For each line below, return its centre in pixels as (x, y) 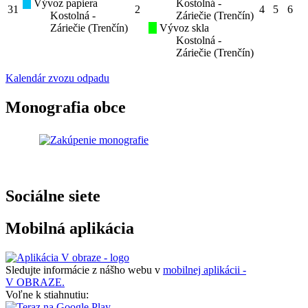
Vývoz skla (183, 28)
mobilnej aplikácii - (205, 269)
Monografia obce (66, 108)
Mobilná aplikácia (70, 228)
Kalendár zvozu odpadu (57, 78)
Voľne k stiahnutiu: (47, 294)
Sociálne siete (53, 196)
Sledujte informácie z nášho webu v (84, 269)
